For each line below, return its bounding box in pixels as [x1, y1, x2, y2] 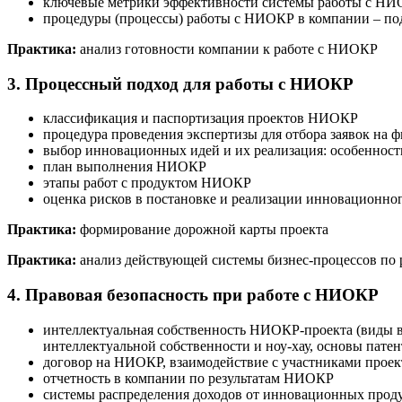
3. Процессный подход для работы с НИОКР [7, 74, 354, 93]
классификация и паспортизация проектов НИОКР [43, 110, 358, 127]
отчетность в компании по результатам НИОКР [43, 370, 334, 386]
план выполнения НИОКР [43, 159, 206, 175]
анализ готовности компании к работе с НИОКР [80, 40, 378, 57]
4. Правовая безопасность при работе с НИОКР [7, 284, 379, 304]
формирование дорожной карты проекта [80, 222, 328, 238]
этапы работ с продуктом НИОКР [43, 175, 251, 191]
